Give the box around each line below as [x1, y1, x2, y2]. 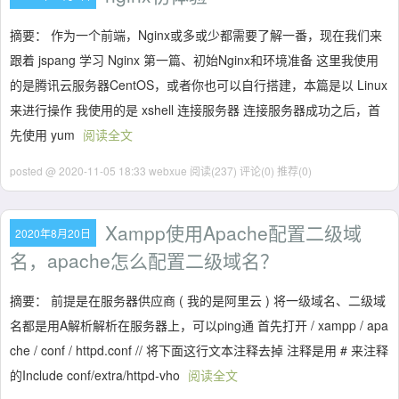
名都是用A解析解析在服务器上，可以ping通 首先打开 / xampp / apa [10, 316, 388, 334]
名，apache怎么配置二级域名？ [10, 247, 279, 273]
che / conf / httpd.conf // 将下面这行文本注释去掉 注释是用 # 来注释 [10, 341, 388, 359]
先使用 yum [10, 126, 78, 143]
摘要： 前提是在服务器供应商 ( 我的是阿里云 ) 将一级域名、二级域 [10, 291, 386, 309]
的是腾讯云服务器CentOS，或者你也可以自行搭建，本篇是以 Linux [10, 76, 387, 94]
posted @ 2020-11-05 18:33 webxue [10, 163, 190, 178]
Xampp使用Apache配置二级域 [105, 219, 362, 246]
